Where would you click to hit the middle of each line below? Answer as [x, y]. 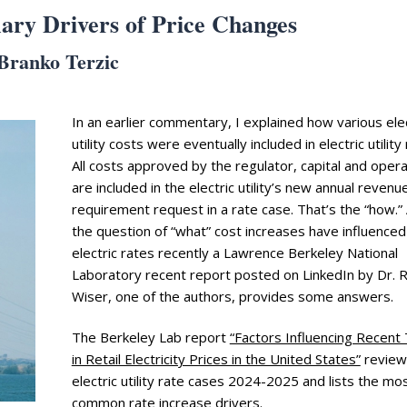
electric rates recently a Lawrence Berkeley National [234, 253]
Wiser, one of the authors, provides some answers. [232, 297]
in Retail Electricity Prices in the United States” [216, 359]
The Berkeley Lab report [150, 338]
